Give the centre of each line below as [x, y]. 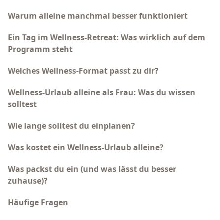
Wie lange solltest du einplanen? [71, 126]
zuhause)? [28, 181]
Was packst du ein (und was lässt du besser [92, 169]
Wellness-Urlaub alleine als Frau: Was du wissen [102, 92]
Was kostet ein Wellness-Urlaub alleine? [86, 147]
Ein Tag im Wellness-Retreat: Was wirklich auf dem [107, 37]
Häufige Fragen [38, 202]
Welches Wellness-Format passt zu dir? [83, 71]
